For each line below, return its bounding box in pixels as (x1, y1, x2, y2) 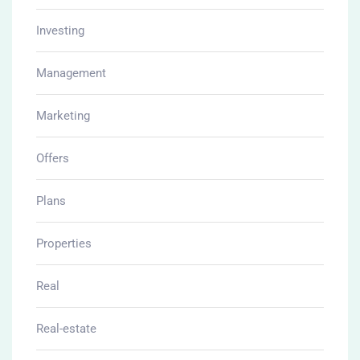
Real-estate (36, 321, 96, 337)
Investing (36, 23, 84, 39)
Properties (36, 236, 92, 252)
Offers (36, 151, 69, 166)
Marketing (36, 108, 90, 124)
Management (36, 66, 106, 81)
